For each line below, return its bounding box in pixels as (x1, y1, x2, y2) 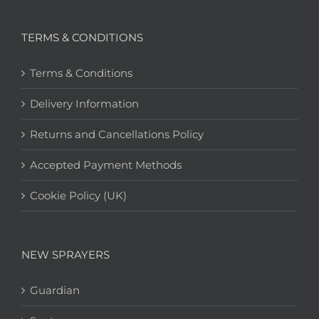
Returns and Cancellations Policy (30, 127, 204, 142)
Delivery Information (30, 97, 139, 111)
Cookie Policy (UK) (30, 189, 127, 203)
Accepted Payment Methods (30, 158, 182, 172)
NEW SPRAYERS (21, 248, 110, 262)
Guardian (30, 283, 80, 298)
